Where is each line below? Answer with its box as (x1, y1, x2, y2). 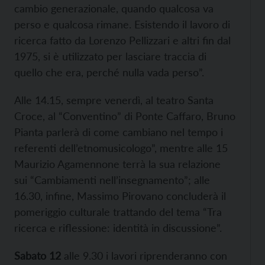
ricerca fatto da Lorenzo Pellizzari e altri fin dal (14, 34, 231, 47)
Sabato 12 (14, 249, 61, 262)
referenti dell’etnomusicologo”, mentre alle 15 (14, 141, 228, 154)
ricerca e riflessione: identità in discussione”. (14, 221, 222, 234)
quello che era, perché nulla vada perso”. (14, 66, 204, 79)
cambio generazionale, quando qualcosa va (14, 2, 214, 15)
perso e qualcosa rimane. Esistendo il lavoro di (14, 18, 230, 31)
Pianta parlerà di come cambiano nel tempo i (14, 125, 223, 138)
